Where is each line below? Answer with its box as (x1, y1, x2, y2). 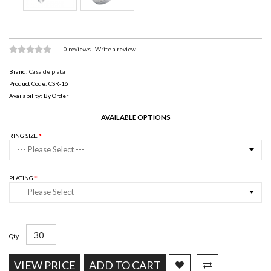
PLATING (9, 174, 34, 182)
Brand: (9, 68, 29, 76)
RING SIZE (9, 132, 39, 140)
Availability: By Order (9, 92, 68, 100)
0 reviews (64, 45, 92, 53)
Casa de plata (29, 68, 65, 76)
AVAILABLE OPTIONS (100, 113, 171, 122)
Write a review (95, 45, 136, 53)
